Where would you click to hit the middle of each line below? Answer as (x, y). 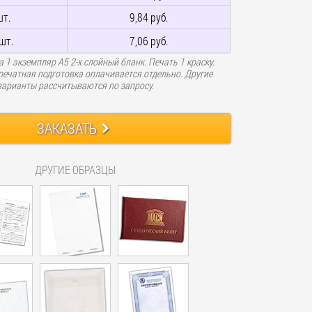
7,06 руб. (148, 40)
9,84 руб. (148, 17)
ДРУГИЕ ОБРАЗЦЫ (76, 169)
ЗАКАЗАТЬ (67, 128)
